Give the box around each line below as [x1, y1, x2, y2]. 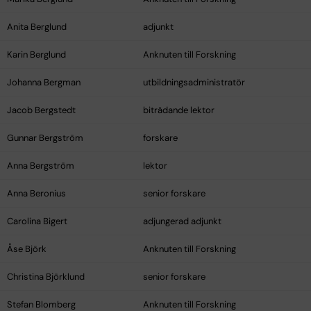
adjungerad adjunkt [143, 215, 221, 228]
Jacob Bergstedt [7, 104, 76, 117]
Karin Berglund [7, 49, 66, 61]
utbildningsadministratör [143, 76, 245, 89]
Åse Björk [7, 243, 47, 255]
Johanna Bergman [7, 76, 81, 89]
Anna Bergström [7, 160, 74, 172]
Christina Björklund [7, 271, 85, 283]
